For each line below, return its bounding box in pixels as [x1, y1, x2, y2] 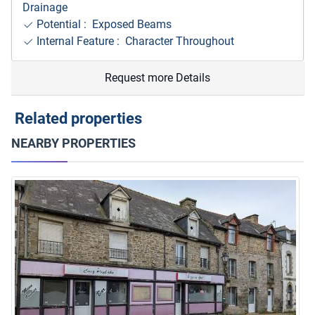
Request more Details [105, 70, 210, 84]
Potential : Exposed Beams [34, 17, 172, 31]
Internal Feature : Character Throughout [34, 34, 234, 48]
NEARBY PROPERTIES [11, 135, 136, 150]
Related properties [11, 109, 142, 127]
